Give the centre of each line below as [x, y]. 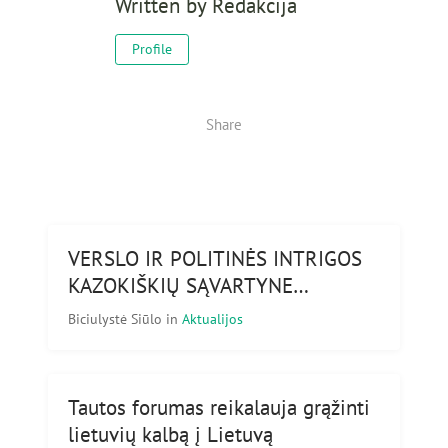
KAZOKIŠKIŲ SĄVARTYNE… [188, 286]
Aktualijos [212, 319]
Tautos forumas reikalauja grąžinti [219, 408]
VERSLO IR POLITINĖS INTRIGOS [215, 259]
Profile [151, 49]
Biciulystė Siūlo [117, 319]
